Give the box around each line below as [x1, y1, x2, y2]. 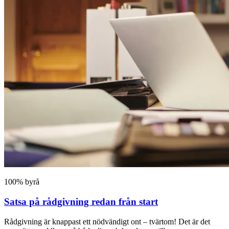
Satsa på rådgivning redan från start [4, 196, 158, 207]
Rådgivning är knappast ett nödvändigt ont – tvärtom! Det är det [4, 217, 210, 226]
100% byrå [4, 177, 39, 187]
